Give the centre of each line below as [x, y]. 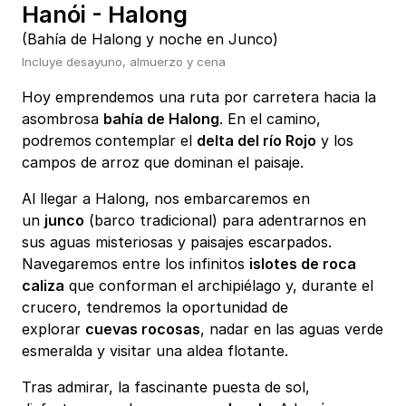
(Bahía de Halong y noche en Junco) [150, 39]
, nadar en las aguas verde [292, 329]
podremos [57, 141]
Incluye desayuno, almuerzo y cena [124, 62]
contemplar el [146, 141]
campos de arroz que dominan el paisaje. [163, 163]
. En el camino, [270, 119]
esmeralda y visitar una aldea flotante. [157, 351]
